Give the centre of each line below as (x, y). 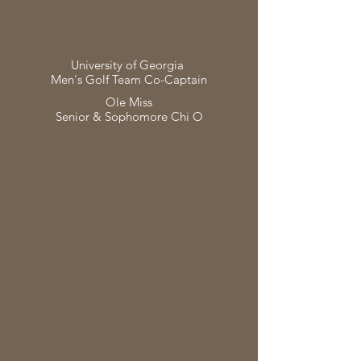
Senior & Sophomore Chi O (129, 116)
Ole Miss (129, 102)
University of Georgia (129, 65)
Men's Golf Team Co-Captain (129, 79)
